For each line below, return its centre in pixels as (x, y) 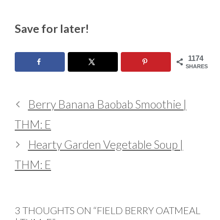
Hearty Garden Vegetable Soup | (105, 145)
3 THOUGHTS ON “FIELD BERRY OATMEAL (108, 210)
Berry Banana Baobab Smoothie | (107, 104)
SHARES (197, 66)
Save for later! (52, 29)
